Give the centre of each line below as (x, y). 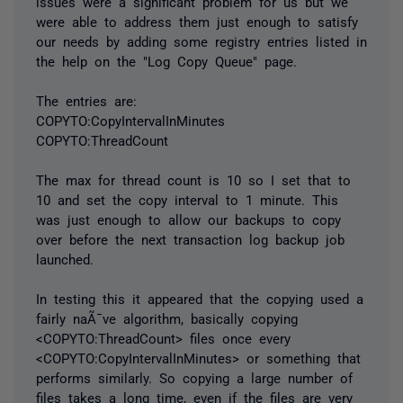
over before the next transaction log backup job (190, 238)
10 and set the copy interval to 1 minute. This (187, 199)
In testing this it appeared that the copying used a (200, 298)
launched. (65, 258)
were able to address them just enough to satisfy (197, 21)
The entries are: (86, 100)
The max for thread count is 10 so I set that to (193, 179)
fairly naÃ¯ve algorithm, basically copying (167, 318)
